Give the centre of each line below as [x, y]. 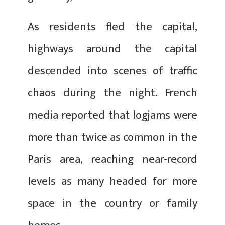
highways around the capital [113, 49]
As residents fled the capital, [113, 27]
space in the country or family [113, 203]
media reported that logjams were [113, 115]
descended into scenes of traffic [113, 71]
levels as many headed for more [113, 181]
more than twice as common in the [113, 137]
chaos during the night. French [113, 93]
